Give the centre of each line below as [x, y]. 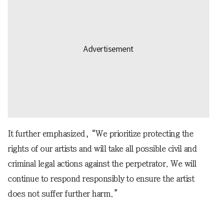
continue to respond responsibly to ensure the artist [101, 178]
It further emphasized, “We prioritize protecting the [101, 133]
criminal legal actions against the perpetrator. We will [102, 163]
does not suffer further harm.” [63, 194]
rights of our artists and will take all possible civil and [102, 148]
